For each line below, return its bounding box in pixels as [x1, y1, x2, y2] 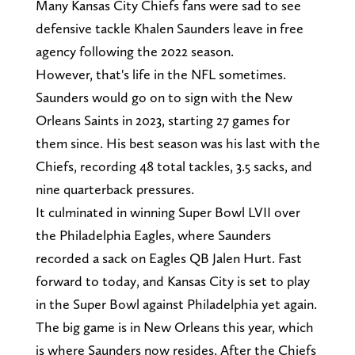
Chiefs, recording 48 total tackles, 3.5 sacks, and [35, 157, 312, 174]
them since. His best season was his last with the [35, 134, 320, 151]
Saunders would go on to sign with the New [35, 88, 292, 105]
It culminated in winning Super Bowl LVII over [35, 203, 300, 220]
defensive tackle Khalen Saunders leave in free [35, 19, 303, 36]
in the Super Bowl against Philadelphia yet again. [35, 295, 320, 312]
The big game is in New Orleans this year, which [35, 318, 314, 335]
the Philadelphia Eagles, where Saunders [35, 226, 271, 243]
